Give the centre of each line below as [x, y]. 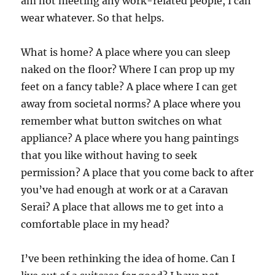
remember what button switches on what [122, 121]
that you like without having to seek [109, 155]
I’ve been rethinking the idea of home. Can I [128, 258]
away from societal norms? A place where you [131, 103]
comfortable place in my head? [95, 224]
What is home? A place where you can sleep [126, 52]
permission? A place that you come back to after [137, 172]
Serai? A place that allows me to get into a [122, 207]
